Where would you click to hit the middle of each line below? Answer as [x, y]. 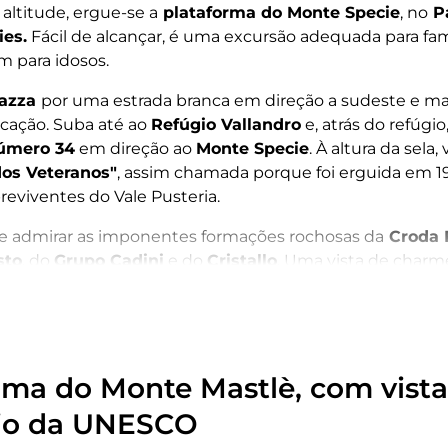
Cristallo [242, 260]
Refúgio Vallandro [226, 124]
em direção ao [135, 148]
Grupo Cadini [109, 260]
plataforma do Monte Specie [279, 12]
